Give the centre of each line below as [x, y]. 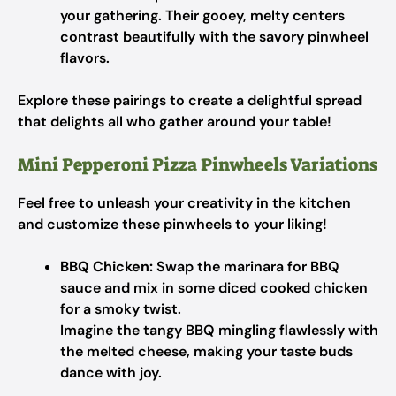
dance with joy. [111, 373]
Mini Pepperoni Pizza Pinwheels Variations [198, 164]
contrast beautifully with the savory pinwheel [214, 37]
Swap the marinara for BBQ [246, 267]
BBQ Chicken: [107, 267]
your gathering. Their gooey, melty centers [202, 15]
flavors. [85, 58]
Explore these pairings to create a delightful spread [190, 100]
